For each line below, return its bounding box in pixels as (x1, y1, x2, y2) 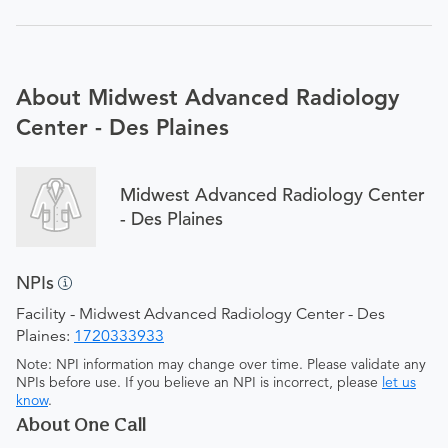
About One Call (16, 412, 146, 436)
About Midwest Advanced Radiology (16, 84, 399, 111)
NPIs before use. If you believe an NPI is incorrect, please (16, 373, 382, 391)
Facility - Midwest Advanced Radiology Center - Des (16, 304, 385, 324)
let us (382, 373, 416, 391)
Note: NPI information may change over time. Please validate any (16, 355, 426, 373)
